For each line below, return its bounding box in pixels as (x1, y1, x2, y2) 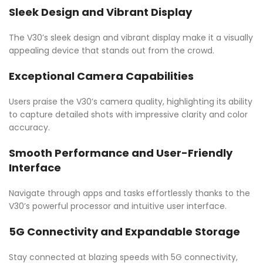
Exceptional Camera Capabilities (9, 69, 194, 84)
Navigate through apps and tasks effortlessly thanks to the (9, 187, 250, 200)
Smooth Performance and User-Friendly (9, 146, 232, 161)
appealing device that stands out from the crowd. (9, 45, 214, 57)
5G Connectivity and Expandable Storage (9, 224, 240, 240)
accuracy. (9, 122, 50, 134)
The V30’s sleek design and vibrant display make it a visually (9, 32, 253, 44)
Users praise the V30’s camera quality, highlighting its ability (9, 96, 252, 108)
